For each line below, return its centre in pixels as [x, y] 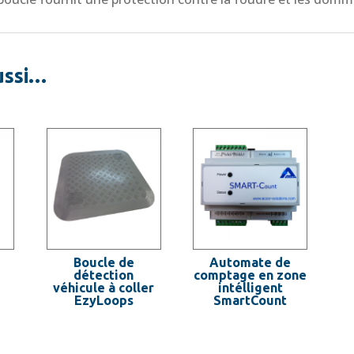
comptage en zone [250, 275]
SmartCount [250, 300]
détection [104, 275]
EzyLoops [104, 300]
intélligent [250, 287]
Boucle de [104, 262]
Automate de [250, 262]
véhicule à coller [104, 287]
